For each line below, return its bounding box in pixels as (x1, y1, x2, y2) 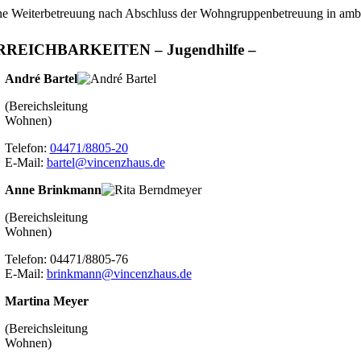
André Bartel (4, 72, 77, 86)
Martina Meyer (4, 294, 89, 309)
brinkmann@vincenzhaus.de (46, 267, 192, 281)
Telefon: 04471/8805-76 (4, 252, 128, 267)
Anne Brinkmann (4, 183, 102, 197)
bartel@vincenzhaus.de (46, 156, 165, 170)
